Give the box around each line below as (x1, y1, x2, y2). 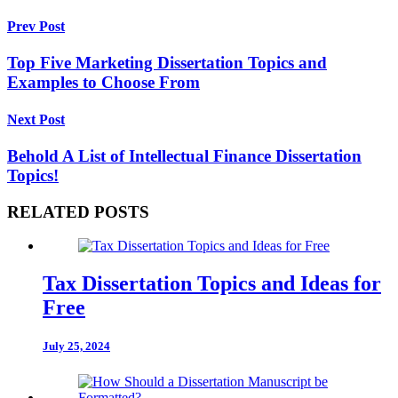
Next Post (7, 111, 65, 127)
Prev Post (7, 19, 65, 35)
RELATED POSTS (7, 202, 149, 221)
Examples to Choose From (7, 73, 200, 92)
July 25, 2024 (43, 339, 110, 354)
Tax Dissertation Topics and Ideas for (43, 272, 381, 296)
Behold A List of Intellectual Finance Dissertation (7, 146, 362, 165)
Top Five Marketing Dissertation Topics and (7, 53, 327, 73)
